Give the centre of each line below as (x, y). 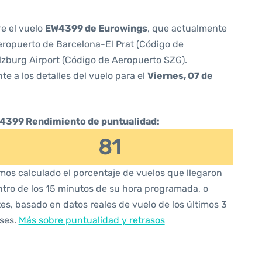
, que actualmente (187, 28)
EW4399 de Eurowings (96, 28)
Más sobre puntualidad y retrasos (92, 220)
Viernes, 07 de (180, 76)
